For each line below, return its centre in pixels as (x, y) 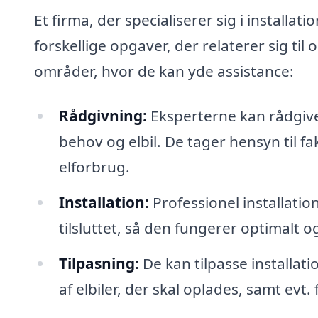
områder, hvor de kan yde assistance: (164, 71)
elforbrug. (94, 167)
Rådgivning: (103, 116)
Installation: (104, 203)
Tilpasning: (99, 263)
